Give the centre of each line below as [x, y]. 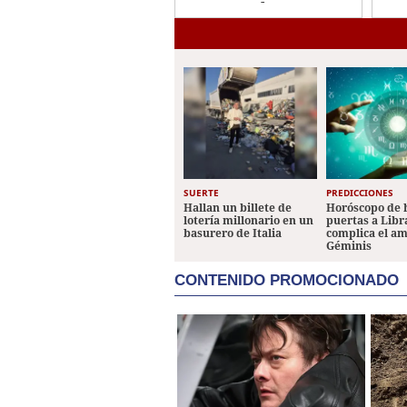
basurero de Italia [233, 233]
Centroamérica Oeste [260, 26]
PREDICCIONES [360, 193]
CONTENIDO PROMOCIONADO [287, 281]
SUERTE [201, 193]
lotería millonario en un [248, 221]
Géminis [349, 246]
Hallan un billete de [238, 208]
